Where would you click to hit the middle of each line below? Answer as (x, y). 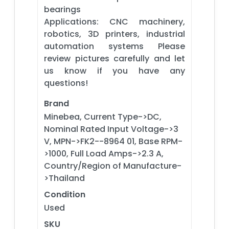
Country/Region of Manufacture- (113, 166)
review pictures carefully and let (114, 58)
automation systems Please (114, 46)
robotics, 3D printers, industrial (114, 34)
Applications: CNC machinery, (114, 21)
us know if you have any (114, 71)
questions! (66, 83)
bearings (62, 9)
